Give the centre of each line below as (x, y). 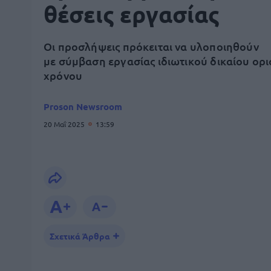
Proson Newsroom (83, 106)
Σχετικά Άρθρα (80, 236)
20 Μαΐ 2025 (65, 124)
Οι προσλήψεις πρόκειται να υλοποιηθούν (151, 46)
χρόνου (63, 75)
